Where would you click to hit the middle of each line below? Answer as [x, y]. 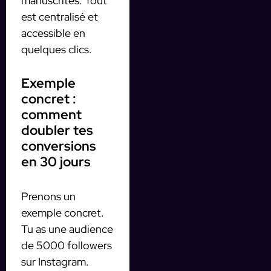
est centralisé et [60, 16]
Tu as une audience [67, 229]
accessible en [53, 33]
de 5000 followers [67, 245]
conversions [59, 146]
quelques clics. [57, 49]
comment [51, 114]
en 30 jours [56, 162]
